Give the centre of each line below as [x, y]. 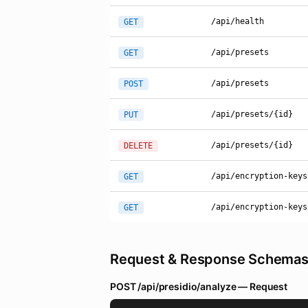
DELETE [138, 146]
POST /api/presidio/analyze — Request [199, 286]
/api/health [238, 21]
